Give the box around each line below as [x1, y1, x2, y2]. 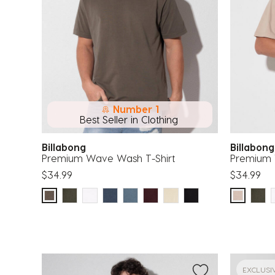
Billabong [42, 141, 92, 153]
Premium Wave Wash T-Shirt [42, 152, 175, 164]
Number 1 [113, 103, 159, 115]
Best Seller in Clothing [79, 113, 178, 125]
